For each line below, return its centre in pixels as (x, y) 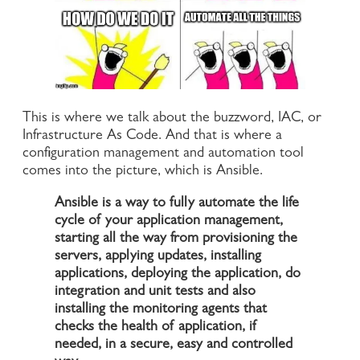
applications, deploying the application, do (178, 274)
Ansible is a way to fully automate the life (177, 204)
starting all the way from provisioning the (176, 239)
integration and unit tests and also (155, 292)
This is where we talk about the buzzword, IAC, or (172, 119)
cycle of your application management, (169, 221)
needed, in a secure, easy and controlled (174, 345)
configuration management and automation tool (163, 154)
